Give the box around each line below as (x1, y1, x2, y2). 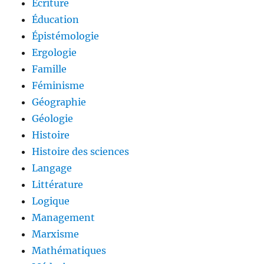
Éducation (32, 14, 80, 26)
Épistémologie (32, 30, 100, 42)
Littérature (32, 179, 84, 191)
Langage (32, 162, 72, 174)
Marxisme (32, 228, 80, 240)
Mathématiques (32, 245, 107, 257)
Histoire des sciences (32, 146, 130, 158)
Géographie (32, 96, 87, 108)
